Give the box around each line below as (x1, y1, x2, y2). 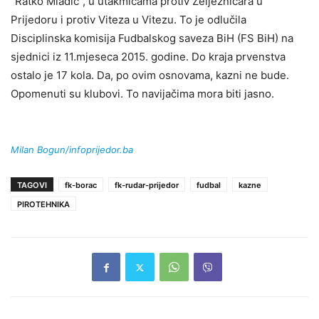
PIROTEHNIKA (17, 199, 70, 210)
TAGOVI (17, 180, 47, 191)
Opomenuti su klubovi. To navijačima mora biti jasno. (11, 87, 274, 101)
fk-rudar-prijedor (115, 180, 179, 191)
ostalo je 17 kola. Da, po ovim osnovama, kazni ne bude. (11, 68, 289, 83)
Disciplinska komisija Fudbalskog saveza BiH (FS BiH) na (11, 31, 293, 46)
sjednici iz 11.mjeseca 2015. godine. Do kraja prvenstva (11, 50, 286, 64)
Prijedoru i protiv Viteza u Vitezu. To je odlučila (11, 13, 246, 27)
